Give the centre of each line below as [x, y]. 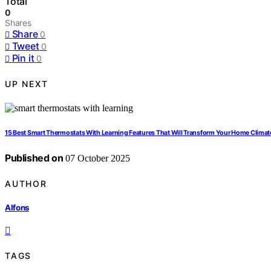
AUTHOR [26, 183]
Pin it [23, 58]
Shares [18, 23]
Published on [34, 158]
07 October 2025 [97, 158]
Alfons [17, 207]
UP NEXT [27, 83]
